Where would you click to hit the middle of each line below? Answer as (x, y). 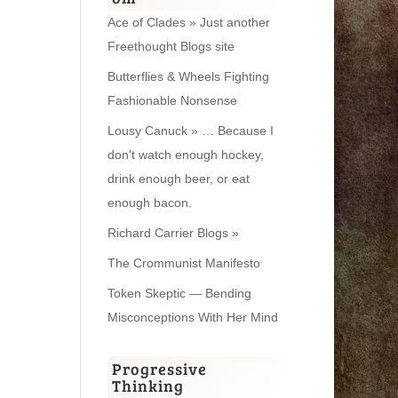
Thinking (147, 385)
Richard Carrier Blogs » (173, 232)
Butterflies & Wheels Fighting (188, 76)
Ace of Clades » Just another (188, 22)
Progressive (159, 368)
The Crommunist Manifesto (183, 263)
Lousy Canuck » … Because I (190, 130)
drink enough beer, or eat (178, 178)
